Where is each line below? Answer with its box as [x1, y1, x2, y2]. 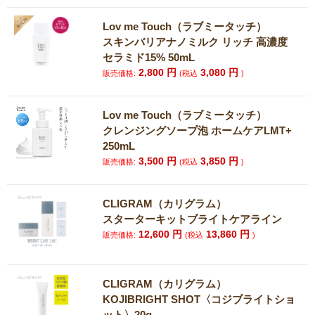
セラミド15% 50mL [103, 51, 195, 63]
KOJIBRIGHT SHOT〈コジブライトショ [103, 293, 296, 305]
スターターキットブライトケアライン [103, 213, 283, 225]
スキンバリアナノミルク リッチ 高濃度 [103, 36, 288, 48]
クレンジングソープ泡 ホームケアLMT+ [103, 124, 292, 136]
